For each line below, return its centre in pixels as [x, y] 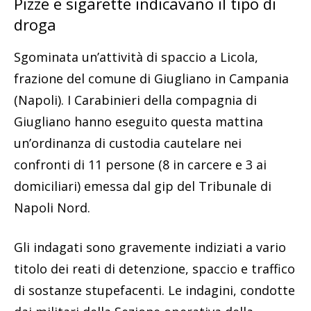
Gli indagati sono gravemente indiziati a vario [150, 247]
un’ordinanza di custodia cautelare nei [128, 143]
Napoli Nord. [52, 208]
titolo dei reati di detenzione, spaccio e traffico [154, 269]
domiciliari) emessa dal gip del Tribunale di [143, 186]
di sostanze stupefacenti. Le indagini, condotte [154, 291]
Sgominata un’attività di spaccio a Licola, [136, 57]
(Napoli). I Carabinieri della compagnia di [135, 100]
